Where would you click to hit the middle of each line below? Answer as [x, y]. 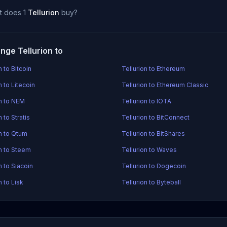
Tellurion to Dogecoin [154, 166]
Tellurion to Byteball [152, 182]
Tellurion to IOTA [147, 101]
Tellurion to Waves [149, 150]
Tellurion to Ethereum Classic [165, 85]
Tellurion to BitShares [154, 134]
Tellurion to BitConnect [156, 117]
